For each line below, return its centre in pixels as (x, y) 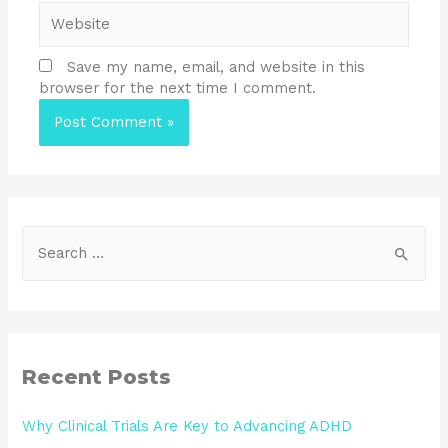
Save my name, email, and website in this (216, 67)
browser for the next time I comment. (178, 88)
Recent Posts (97, 376)
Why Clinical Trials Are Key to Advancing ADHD (187, 425)
